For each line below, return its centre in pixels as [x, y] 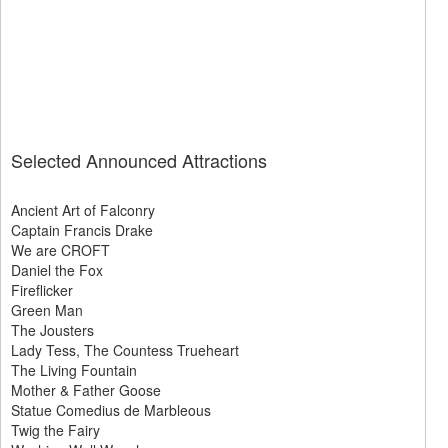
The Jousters [52, 330]
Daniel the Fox [57, 270]
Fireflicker [42, 290]
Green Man [47, 310]
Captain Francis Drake [82, 230]
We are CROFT [60, 250]
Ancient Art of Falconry [83, 210]
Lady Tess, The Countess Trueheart [125, 350]
